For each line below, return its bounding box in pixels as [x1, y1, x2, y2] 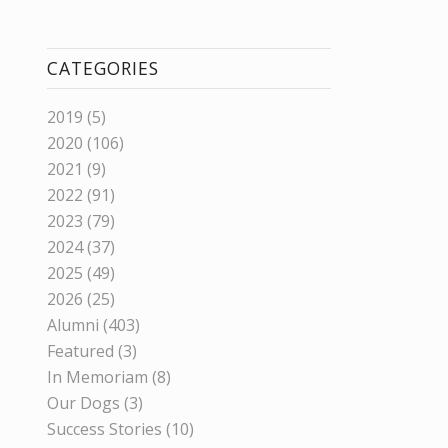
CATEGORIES [46, 55, 159, 80]
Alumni [46, 313, 99, 336]
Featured [46, 339, 114, 362]
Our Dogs [46, 391, 120, 414]
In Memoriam [46, 365, 148, 388]
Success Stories [46, 417, 162, 440]
